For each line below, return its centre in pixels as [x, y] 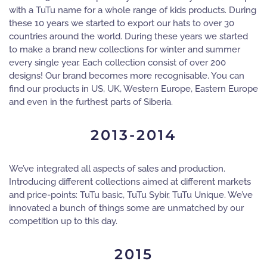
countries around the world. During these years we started [128, 36]
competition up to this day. [63, 221]
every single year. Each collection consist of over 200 [117, 63]
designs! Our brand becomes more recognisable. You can [127, 76]
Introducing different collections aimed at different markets [130, 182]
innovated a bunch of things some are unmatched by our [126, 208]
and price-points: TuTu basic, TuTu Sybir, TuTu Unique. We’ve [131, 195]
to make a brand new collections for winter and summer [125, 49]
